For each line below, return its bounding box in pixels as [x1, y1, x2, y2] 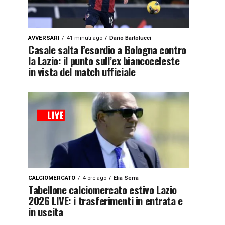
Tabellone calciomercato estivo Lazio [28, 182, 177, 197]
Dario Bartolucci [109, 35, 151, 41]
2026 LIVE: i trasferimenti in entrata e [28, 193, 183, 208]
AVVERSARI [28, 35, 59, 41]
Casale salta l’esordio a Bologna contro [28, 42, 186, 57]
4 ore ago [83, 175, 106, 181]
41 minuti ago [67, 35, 102, 41]
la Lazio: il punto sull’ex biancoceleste [28, 53, 180, 68]
